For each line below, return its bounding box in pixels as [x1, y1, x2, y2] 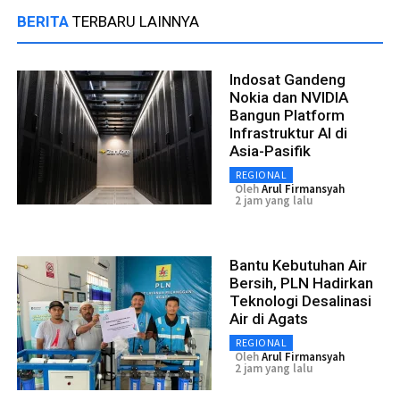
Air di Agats [229, 309, 308, 328]
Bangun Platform [229, 105, 345, 124]
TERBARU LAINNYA [72, 12, 199, 30]
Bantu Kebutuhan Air [229, 255, 367, 274]
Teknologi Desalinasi [229, 291, 371, 310]
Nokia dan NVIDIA [229, 87, 348, 106]
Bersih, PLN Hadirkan [229, 273, 373, 292]
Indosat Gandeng [229, 70, 346, 88]
